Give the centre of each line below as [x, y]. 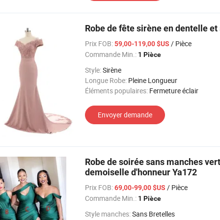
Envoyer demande [125, 115]
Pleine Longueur [153, 80]
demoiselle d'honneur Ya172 [141, 172]
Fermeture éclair [174, 91]
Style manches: [108, 214]
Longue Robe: [106, 80]
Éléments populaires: [116, 91]
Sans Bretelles [153, 214]
